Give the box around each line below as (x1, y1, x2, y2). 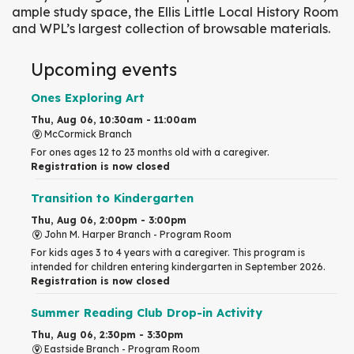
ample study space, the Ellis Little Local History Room (12, 3, 338, 20)
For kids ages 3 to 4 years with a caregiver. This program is (31, 247, 305, 259)
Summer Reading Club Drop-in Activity (31, 306, 262, 321)
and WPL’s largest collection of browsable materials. (12, 20, 330, 36)
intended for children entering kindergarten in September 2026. (31, 261, 326, 273)
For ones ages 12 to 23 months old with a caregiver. (31, 146, 269, 159)
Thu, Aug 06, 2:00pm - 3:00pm (31, 214, 186, 227)
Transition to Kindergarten (31, 191, 194, 206)
